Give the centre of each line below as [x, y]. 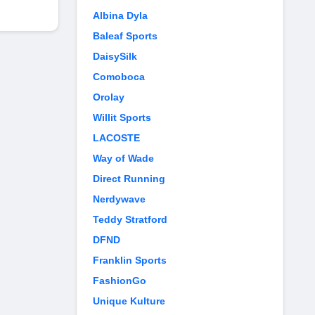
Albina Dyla [120, 15]
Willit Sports [122, 117]
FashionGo [120, 281]
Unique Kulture [129, 301]
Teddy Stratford [130, 219]
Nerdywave [119, 199]
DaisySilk [115, 56]
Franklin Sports [130, 260]
